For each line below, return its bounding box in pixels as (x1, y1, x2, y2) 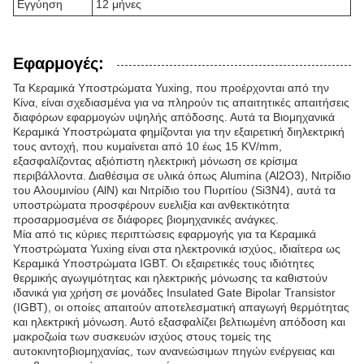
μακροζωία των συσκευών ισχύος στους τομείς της (13, 330, 271, 343)
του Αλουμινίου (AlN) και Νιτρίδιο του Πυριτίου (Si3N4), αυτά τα (13, 184, 336, 197)
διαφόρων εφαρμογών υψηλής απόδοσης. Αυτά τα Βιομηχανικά (13, 110, 335, 123)
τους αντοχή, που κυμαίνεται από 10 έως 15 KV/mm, (13, 140, 282, 153)
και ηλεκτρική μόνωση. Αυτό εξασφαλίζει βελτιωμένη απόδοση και (13, 315, 345, 328)
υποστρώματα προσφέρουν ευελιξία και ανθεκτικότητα (13, 198, 289, 211)
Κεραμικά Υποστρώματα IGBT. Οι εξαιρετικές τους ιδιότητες (13, 257, 314, 270)
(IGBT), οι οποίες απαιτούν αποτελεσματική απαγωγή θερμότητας (13, 301, 349, 314)
